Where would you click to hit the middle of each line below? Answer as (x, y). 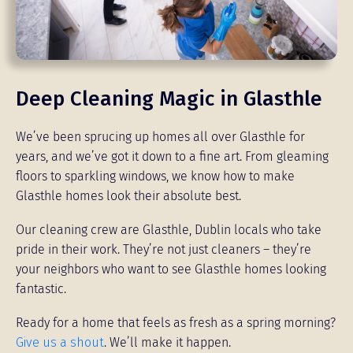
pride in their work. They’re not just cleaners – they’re (163, 249)
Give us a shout (60, 342)
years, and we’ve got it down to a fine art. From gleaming (172, 156)
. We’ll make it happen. (167, 342)
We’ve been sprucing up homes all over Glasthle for (160, 137)
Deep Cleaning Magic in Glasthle (169, 99)
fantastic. (41, 289)
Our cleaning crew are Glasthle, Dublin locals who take (169, 230)
